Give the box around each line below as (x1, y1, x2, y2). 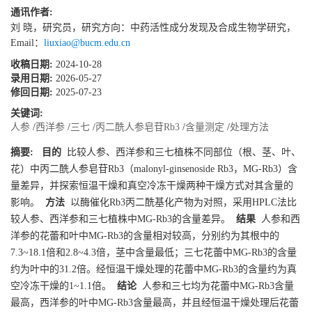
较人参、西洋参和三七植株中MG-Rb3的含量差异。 (10, 213, 231, 224)
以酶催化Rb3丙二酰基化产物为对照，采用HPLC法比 (65, 196, 297, 208)
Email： (10, 37, 44, 48)
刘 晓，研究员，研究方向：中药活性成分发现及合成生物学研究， (10, 22, 296, 33)
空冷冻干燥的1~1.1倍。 (10, 280, 111, 291)
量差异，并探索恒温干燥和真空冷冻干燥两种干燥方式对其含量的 (10, 180, 293, 191)
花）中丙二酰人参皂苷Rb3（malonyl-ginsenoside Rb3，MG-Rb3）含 (10, 163, 297, 174)
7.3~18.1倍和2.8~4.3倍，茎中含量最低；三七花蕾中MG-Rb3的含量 (10, 247, 297, 258)
